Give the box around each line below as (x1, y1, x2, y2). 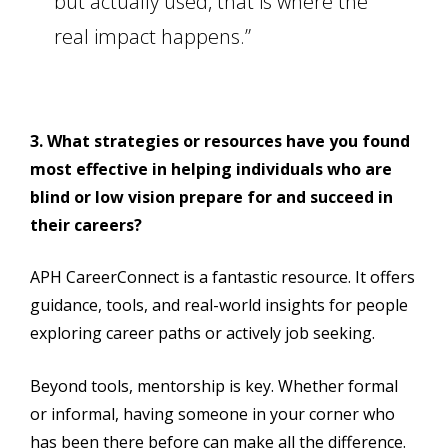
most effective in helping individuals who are (30, 157, 392, 180)
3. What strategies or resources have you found (30, 129, 410, 152)
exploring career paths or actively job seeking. (30, 322, 375, 345)
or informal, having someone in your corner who (30, 402, 395, 425)
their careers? (30, 213, 142, 236)
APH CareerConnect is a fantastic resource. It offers (30, 266, 415, 289)
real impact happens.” (54, 22, 251, 50)
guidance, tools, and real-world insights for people (30, 294, 408, 317)
